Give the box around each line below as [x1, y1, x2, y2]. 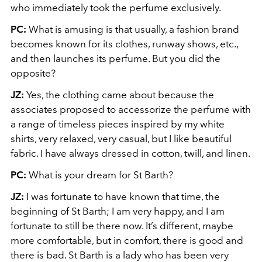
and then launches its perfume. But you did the [11, 53, 220, 64]
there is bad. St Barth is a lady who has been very [11, 249, 229, 261]
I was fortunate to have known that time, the [26, 191, 220, 202]
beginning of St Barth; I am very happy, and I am [11, 205, 225, 217]
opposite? [11, 67, 56, 79]
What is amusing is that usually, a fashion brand [29, 23, 239, 35]
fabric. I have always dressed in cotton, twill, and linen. [11, 147, 250, 159]
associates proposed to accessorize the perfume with [11, 104, 251, 115]
